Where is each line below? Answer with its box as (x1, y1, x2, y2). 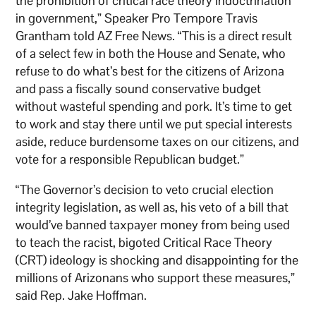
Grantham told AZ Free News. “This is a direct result (16, 27, 293, 44)
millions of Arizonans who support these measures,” (16, 269, 296, 286)
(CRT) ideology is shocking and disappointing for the (16, 251, 299, 268)
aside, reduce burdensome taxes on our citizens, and (16, 133, 300, 150)
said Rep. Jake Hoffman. (16, 286, 147, 303)
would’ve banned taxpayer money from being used (16, 216, 291, 233)
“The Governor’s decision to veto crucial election (16, 181, 274, 197)
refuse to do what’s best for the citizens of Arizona (16, 62, 285, 79)
